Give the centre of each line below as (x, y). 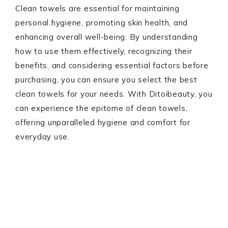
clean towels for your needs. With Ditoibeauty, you (114, 94)
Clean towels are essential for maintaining (97, 8)
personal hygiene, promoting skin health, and (102, 23)
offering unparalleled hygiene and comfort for (103, 122)
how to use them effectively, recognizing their (104, 51)
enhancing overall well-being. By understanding (107, 37)
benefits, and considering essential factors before (112, 65)
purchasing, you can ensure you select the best (106, 80)
